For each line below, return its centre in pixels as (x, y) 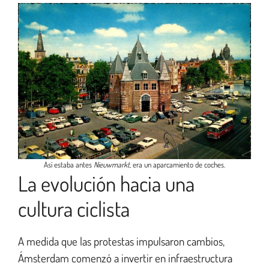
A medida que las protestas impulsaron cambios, (121, 241)
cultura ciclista (74, 209)
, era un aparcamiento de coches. (177, 165)
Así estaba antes (69, 165)
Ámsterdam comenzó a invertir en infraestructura (125, 258)
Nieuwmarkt (112, 165)
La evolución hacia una (106, 183)
